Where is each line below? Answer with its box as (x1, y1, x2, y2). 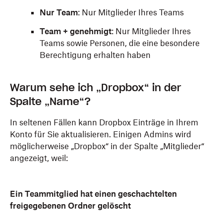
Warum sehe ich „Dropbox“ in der (10, 81, 181, 94)
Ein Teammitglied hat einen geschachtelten (10, 189, 177, 199)
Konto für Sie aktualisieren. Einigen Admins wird (10, 129, 191, 139)
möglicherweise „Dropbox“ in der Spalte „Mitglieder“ (10, 141, 204, 151)
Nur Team (40, 7, 78, 17)
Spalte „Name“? (10, 95, 91, 108)
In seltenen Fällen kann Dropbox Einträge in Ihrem (10, 117, 198, 127)
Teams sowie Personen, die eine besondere (40, 38, 200, 48)
